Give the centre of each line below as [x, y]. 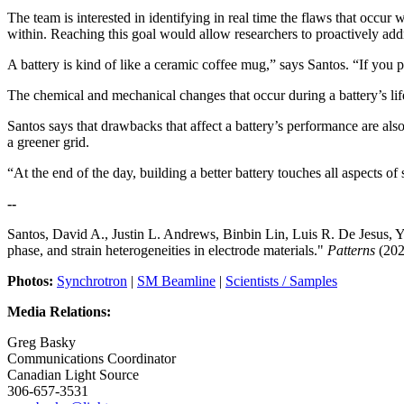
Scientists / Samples [281, 281]
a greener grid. [48, 142]
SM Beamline [176, 281]
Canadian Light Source [73, 375]
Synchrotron [92, 281]
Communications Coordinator [92, 359]
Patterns [351, 251]
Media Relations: [61, 312]
